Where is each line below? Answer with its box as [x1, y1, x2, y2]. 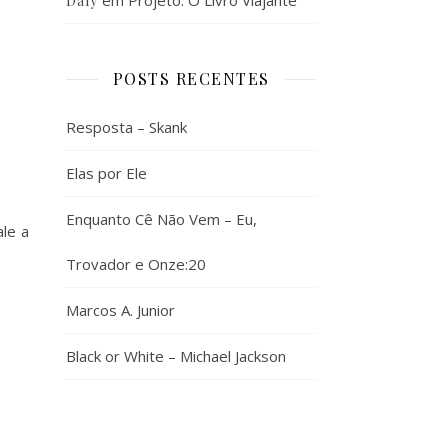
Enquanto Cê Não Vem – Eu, [66, 209, 257, 229]
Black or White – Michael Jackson [66, 346, 286, 366]
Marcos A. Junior [66, 300, 175, 320]
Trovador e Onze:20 [66, 254, 206, 274]
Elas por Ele [66, 163, 147, 183]
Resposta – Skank [66, 117, 187, 137]
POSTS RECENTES [112, 68, 270, 89]
